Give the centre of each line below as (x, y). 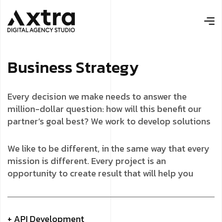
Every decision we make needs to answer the (97, 96)
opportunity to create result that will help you (100, 173)
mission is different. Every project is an (87, 161)
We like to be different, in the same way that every (109, 148)
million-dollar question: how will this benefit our (105, 109)
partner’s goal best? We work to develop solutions (109, 121)
